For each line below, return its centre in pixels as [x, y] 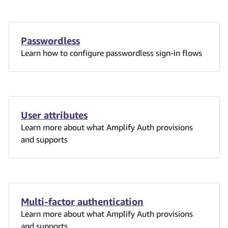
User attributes [54, 115]
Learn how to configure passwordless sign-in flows [111, 53]
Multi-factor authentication [82, 201]
